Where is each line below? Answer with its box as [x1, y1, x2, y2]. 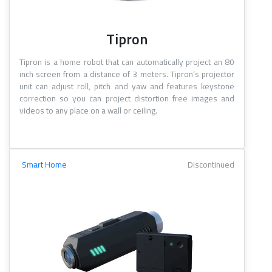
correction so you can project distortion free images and [19, 92, 234, 105]
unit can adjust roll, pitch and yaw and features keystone [19, 80, 234, 93]
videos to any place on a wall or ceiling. [19, 104, 157, 117]
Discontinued [188, 158, 234, 171]
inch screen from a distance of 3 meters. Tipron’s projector [19, 68, 234, 81]
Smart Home [22, 158, 67, 171]
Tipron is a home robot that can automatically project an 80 [19, 56, 234, 69]
